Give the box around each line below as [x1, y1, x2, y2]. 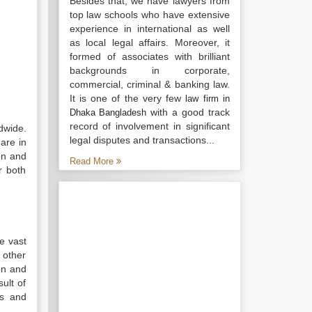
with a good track [146, 107, 231, 118]
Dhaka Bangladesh [69, 107, 147, 118]
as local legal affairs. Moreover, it [69, 37, 230, 48]
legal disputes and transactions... [69, 134, 214, 146]
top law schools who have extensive [69, 9, 230, 20]
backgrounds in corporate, [69, 65, 230, 76]
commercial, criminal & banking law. [69, 79, 230, 90]
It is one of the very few [69, 93, 186, 104]
